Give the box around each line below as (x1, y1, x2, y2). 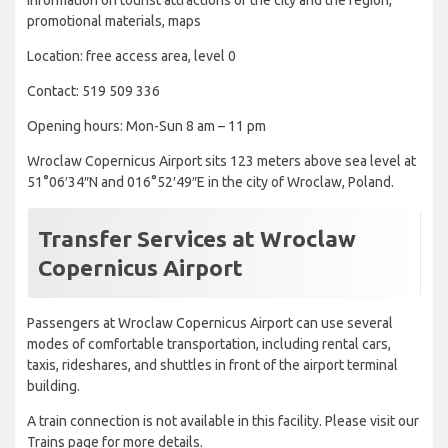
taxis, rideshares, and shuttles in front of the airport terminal (27, 357, 398, 374)
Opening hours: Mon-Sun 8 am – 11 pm (27, 118, 266, 135)
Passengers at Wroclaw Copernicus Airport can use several (27, 315, 393, 332)
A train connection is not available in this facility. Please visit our (27, 413, 419, 430)
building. (27, 378, 80, 395)
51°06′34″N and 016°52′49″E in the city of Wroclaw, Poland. (27, 174, 394, 191)
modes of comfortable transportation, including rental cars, (27, 336, 391, 353)
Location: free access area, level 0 (27, 48, 236, 65)
